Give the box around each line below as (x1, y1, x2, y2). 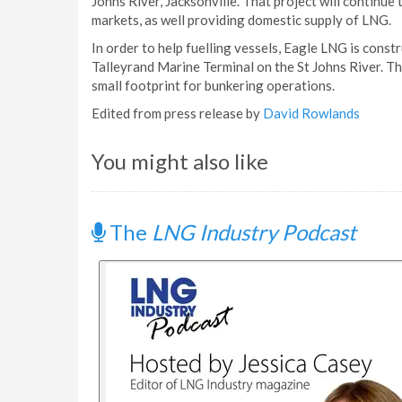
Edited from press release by (92, 105, 263, 121)
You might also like (92, 148, 268, 174)
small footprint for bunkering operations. (92, 77, 335, 93)
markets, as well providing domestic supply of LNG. (92, 12, 391, 28)
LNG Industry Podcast (152, 219, 356, 245)
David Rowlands (263, 105, 360, 121)
